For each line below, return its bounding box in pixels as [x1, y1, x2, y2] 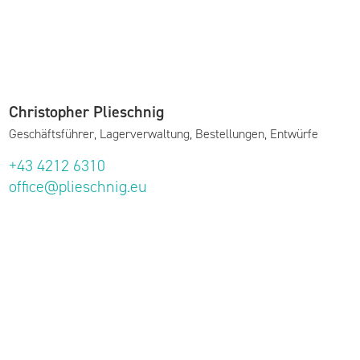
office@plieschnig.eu [9, 175, 147, 197]
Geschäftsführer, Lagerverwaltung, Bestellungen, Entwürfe [9, 125, 318, 142]
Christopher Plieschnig [9, 100, 164, 122]
